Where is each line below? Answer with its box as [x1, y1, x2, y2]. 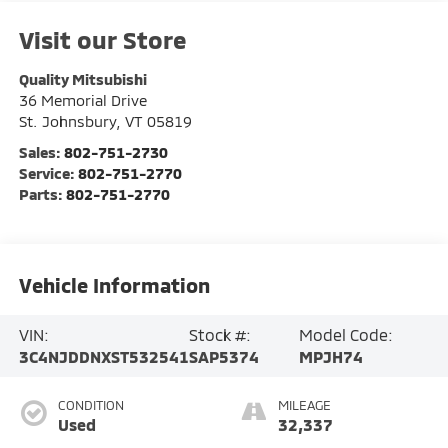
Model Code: [298, 324, 393, 344]
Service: [18, 163, 78, 182]
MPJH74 [298, 346, 363, 366]
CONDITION [57, 396, 124, 413]
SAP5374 [188, 346, 259, 366]
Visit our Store [18, 24, 187, 54]
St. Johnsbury [18, 111, 116, 130]
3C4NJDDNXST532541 [18, 346, 189, 366]
